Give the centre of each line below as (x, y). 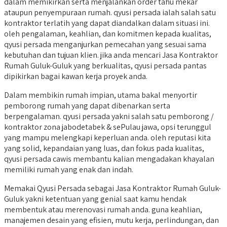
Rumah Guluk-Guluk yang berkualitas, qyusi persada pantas (105, 66)
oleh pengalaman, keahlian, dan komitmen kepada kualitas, (108, 34)
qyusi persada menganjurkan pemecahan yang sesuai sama (105, 45)
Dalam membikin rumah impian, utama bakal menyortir (101, 95)
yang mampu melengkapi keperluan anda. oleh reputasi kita (107, 138)
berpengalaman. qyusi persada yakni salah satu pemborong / (109, 117)
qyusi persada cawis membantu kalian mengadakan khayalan (109, 159)
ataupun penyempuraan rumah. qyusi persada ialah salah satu (110, 13)
